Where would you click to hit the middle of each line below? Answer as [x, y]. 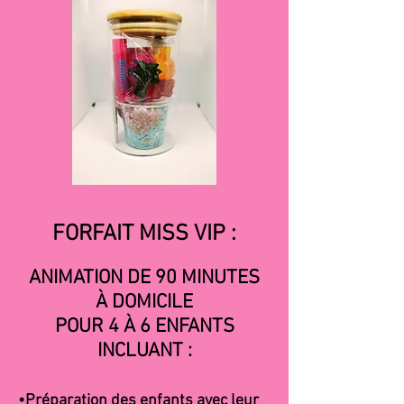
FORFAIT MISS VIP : [144, 234]
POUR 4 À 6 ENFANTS [144, 327]
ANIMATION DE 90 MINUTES [144, 278]
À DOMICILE [144, 303]
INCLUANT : [144, 351]
